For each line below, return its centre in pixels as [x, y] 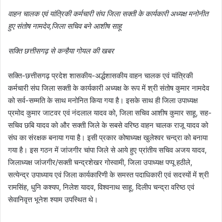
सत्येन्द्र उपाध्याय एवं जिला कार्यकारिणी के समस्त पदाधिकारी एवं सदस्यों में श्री [108, 174]
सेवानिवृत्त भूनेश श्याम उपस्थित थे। [53, 199]
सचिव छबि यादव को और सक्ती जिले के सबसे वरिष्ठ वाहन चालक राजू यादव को [108, 125]
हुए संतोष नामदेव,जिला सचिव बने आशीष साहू [65, 26]
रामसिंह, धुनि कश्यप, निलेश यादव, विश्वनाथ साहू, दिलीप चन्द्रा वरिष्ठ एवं [101, 187]
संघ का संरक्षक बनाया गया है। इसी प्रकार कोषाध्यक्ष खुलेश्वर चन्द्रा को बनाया [108, 137]
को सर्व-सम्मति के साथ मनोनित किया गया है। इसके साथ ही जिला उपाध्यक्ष [103, 100]
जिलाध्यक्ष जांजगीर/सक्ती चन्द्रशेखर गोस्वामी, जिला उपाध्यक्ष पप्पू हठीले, [100, 162]
